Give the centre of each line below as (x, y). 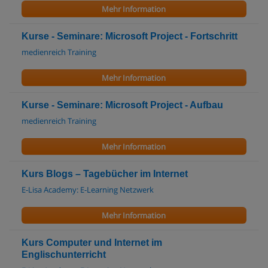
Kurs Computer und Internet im (92, 243)
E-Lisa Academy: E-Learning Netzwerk (88, 190)
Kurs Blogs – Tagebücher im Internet (105, 174)
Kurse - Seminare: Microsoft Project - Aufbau (122, 105)
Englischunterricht (64, 255)
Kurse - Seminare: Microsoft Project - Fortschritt (130, 36)
